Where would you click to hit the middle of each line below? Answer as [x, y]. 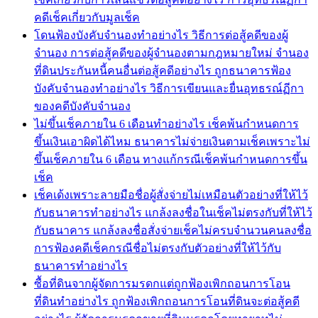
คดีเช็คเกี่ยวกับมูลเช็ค [87, 17]
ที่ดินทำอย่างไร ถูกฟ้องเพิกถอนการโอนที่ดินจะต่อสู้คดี [167, 301]
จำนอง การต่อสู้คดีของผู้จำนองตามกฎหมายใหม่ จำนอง [171, 53]
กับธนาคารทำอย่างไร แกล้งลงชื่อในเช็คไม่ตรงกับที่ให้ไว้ [173, 212]
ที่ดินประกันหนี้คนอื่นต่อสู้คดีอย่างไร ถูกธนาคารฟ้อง [163, 70]
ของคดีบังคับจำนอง [82, 106]
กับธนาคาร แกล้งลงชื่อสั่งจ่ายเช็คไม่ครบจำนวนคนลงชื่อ [173, 230]
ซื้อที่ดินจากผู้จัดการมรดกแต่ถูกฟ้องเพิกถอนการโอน [162, 283]
